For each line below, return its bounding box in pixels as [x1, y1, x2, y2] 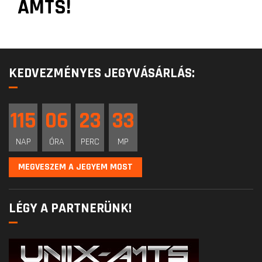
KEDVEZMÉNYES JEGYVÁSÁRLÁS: [9, 64, 195, 82]
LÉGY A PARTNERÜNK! [9, 199, 132, 218]
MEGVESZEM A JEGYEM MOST [18, 161, 133, 174]
